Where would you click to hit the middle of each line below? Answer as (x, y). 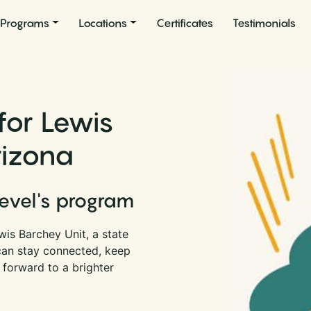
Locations (102, 23)
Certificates (184, 23)
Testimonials (264, 23)
